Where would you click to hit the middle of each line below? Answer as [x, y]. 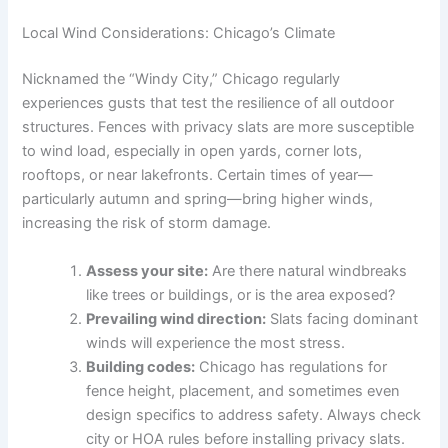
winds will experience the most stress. [216, 342]
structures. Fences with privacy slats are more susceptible [218, 127]
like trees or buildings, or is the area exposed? [241, 294]
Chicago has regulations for [291, 366]
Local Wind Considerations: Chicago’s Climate [179, 33]
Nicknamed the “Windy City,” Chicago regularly [181, 79]
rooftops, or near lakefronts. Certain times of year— [198, 175]
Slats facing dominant [342, 318]
